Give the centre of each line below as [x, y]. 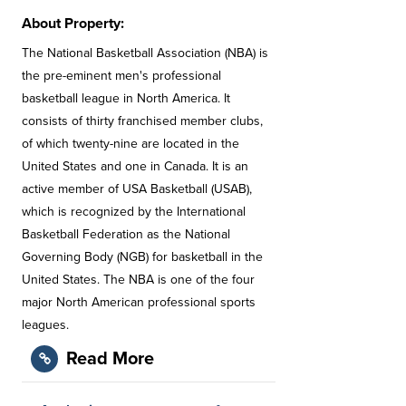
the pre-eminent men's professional [121, 76]
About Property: [73, 24]
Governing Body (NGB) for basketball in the [142, 257]
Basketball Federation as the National [126, 234]
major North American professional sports [139, 302]
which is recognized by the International [134, 212]
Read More [110, 359]
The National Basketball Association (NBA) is [145, 53]
